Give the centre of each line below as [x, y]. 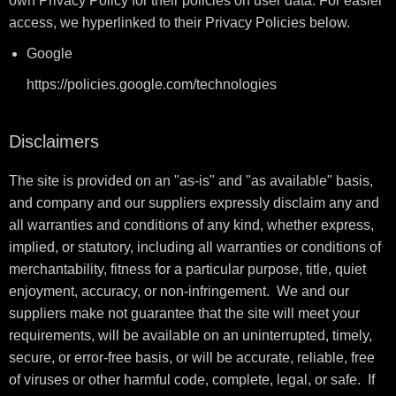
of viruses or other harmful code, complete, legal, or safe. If [192, 380]
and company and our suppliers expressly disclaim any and [194, 203]
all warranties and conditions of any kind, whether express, [191, 225]
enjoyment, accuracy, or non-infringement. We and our [179, 291]
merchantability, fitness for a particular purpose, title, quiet [187, 269]
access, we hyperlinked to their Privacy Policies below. [179, 23]
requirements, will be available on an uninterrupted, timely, [190, 335]
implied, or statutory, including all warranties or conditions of [195, 247]
